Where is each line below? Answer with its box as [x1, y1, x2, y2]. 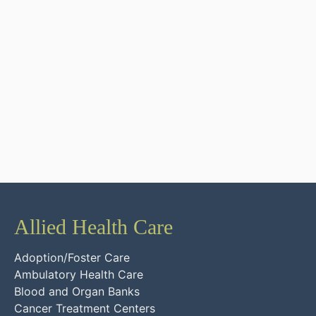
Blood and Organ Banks [14, 284, 140, 298]
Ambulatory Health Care [14, 267, 143, 281]
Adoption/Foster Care [14, 250, 130, 265]
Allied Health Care [14, 214, 173, 238]
